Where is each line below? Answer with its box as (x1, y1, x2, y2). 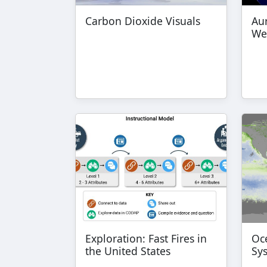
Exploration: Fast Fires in (85, 231, 207, 246)
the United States (85, 243, 170, 258)
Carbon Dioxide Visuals (85, 14, 200, 29)
